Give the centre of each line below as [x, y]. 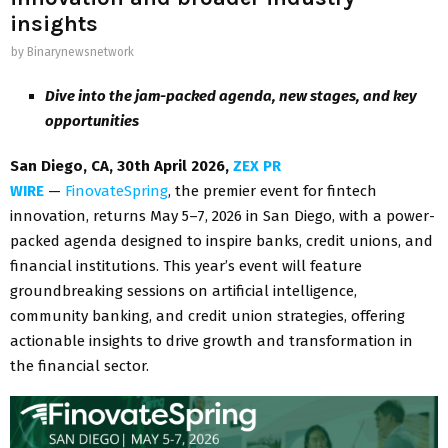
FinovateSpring [116, 190]
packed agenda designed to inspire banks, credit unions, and [221, 240]
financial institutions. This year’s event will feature [186, 265]
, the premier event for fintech [272, 190]
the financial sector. [79, 365]
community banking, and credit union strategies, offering [207, 315]
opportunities [92, 120]
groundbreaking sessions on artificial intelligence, [183, 290]
